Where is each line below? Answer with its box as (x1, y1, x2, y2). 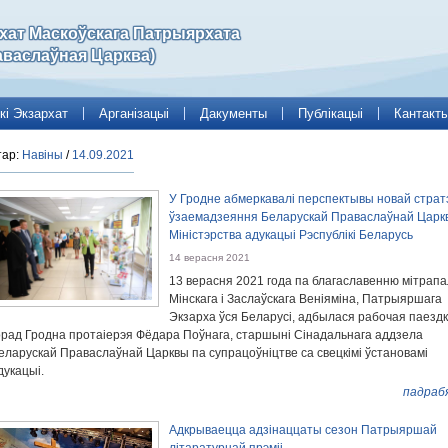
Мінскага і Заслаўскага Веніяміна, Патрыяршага (169, 292, 442, 306)
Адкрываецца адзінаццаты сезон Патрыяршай (169, 423, 437, 437)
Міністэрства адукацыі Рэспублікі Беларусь (169, 228, 413, 242)
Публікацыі (298, 105, 363, 121)
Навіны (22, 148, 63, 162)
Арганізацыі (99, 105, 169, 121)
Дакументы (200, 105, 267, 121)
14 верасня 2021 (169, 252, 250, 263)
